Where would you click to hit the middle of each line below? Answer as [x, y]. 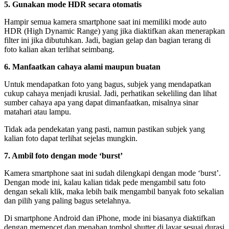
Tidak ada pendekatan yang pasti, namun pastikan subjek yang [105, 129]
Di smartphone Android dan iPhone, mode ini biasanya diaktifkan [110, 218]
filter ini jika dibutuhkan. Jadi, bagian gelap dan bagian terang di [107, 40]
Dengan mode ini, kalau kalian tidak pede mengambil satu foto [105, 182]
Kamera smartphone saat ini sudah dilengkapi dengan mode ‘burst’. [112, 173]
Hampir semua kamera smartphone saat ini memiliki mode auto [105, 21]
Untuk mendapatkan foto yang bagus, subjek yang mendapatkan [108, 84]
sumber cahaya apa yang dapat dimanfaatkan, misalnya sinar [101, 102]
